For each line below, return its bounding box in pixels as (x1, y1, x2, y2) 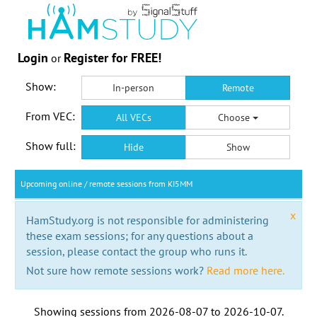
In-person (113, 81, 155, 94)
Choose (217, 110, 253, 124)
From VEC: (25, 108, 75, 123)
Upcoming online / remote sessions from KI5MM (20, 178, 192, 189)
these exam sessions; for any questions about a (25, 228, 253, 243)
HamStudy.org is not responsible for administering (25, 212, 269, 227)
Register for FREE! (64, 49, 161, 66)
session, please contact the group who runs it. (25, 243, 247, 258)
